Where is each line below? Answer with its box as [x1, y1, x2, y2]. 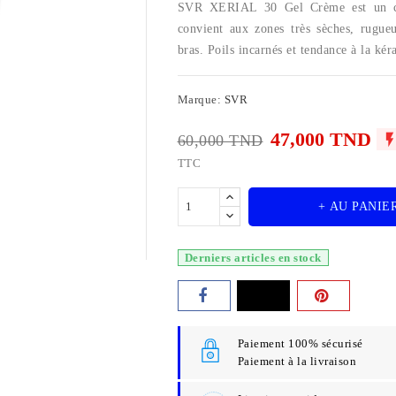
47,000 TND [270, 127, 377, 150]
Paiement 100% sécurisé [237, 336, 363, 350]
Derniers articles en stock [184, 250, 322, 264]
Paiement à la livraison [237, 354, 356, 368]
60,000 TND [177, 131, 263, 149]
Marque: [177, 92, 221, 106]
